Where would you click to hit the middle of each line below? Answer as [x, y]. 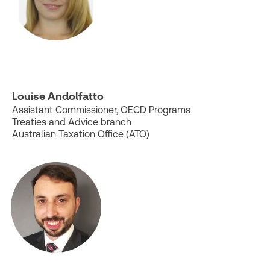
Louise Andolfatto [58, 96]
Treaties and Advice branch [72, 122]
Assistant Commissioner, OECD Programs [101, 110]
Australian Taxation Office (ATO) [82, 134]
